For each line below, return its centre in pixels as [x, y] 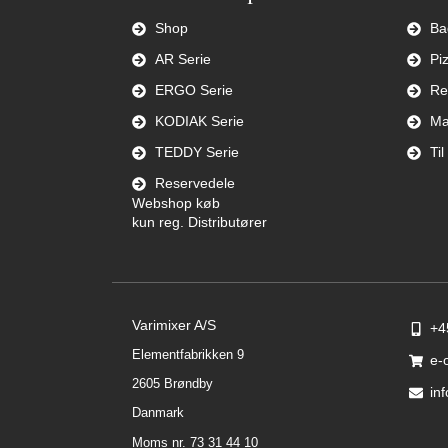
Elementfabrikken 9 [188, 354]
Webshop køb [176, 203]
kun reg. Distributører [199, 222]
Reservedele [194, 183]
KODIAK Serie [199, 121]
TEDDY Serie [196, 152]
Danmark [158, 413]
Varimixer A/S [174, 325]
